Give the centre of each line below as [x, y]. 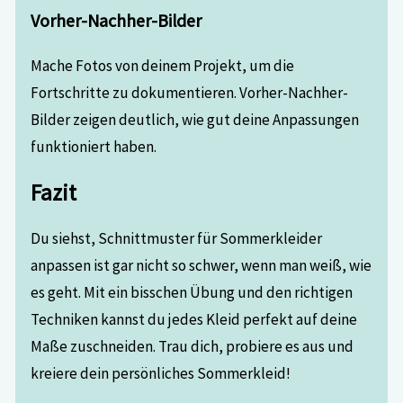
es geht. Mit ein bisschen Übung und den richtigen [192, 293]
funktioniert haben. [94, 146]
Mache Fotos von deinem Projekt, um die [163, 65]
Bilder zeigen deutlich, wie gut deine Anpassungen [195, 119]
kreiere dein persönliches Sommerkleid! [161, 374]
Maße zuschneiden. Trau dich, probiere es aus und [193, 347]
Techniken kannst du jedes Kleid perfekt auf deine [194, 320]
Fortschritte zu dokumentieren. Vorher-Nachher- [190, 92]
